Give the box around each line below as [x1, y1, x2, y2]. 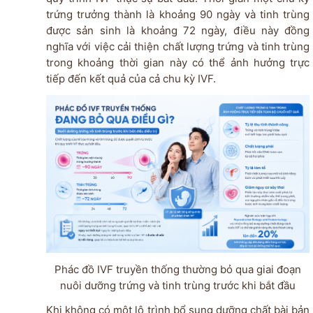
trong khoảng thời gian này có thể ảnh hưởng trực [45, 55, 310, 69]
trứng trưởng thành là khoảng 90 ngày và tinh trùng [45, 7, 310, 21]
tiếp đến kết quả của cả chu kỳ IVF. [45, 71, 216, 85]
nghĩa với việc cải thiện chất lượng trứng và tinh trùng [45, 39, 310, 53]
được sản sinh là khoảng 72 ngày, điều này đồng [45, 23, 310, 37]
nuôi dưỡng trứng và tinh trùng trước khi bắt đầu [60, 279, 296, 293]
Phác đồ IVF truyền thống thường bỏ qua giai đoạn [54, 263, 302, 277]
